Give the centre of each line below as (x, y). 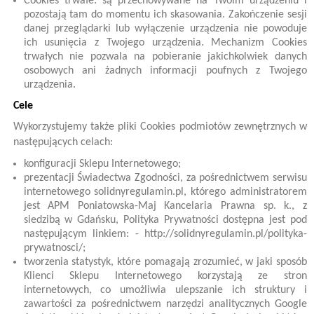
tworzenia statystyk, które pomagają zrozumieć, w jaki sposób (165, 262)
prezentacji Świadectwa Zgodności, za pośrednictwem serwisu (165, 178)
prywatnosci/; (54, 248)
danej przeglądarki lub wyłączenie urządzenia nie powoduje (165, 29)
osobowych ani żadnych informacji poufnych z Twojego (165, 71)
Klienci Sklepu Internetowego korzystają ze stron (165, 276)
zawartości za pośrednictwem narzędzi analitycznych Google (165, 304)
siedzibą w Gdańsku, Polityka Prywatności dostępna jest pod (165, 220)
